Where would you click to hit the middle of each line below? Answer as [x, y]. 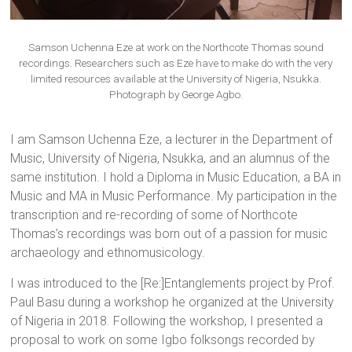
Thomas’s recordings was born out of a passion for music [169, 234]
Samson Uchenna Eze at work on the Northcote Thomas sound [176, 48]
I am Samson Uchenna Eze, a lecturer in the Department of [172, 140]
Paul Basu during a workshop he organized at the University [172, 302]
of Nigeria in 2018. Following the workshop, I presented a [167, 321]
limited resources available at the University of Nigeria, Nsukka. [176, 79]
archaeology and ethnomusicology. [108, 253]
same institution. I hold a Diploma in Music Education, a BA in [176, 178]
